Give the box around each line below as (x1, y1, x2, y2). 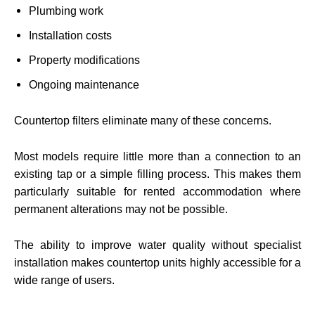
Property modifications (29, 53, 140, 66)
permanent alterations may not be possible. (14, 202, 228, 215)
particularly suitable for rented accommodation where (14, 185, 301, 198)
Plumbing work (29, 4, 103, 17)
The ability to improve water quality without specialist (14, 238, 301, 251)
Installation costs (29, 29, 112, 41)
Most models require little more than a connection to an (14, 150, 301, 162)
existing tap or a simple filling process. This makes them (14, 167, 301, 180)
